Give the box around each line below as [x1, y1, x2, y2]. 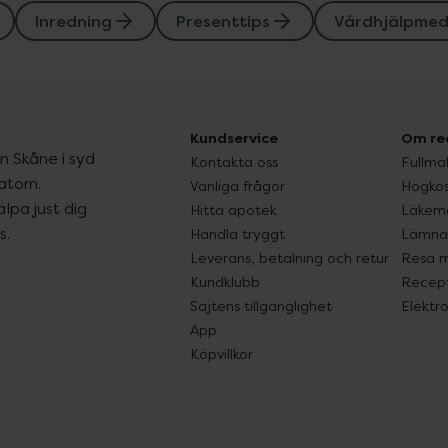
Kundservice [190, 129, 278, 147]
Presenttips [176, 10, 270, 32]
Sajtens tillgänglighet [190, 297, 332, 314]
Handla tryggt [190, 225, 285, 242]
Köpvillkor [190, 345, 253, 362]
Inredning [35, 10, 112, 32]
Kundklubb [190, 273, 260, 290]
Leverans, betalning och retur [190, 249, 389, 266]
